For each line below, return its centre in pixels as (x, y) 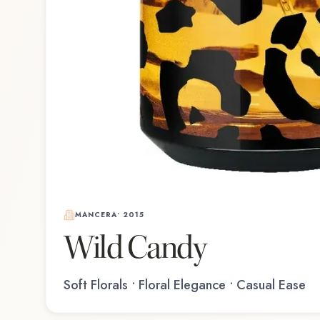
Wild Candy (135, 248)
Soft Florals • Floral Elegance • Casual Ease (185, 285)
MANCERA (96, 215)
